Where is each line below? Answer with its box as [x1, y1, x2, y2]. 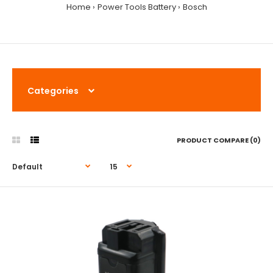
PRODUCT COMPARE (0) [177, 135, 261, 145]
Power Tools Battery [97, 1, 176, 13]
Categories [27, 85, 79, 97]
